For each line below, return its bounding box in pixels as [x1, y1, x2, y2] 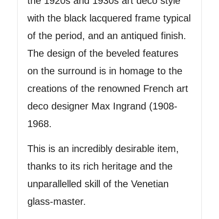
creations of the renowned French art [27, 83, 188, 94]
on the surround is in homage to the [27, 65, 182, 76]
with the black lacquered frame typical [27, 12, 191, 23]
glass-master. [27, 196, 86, 207]
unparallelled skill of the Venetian [27, 178, 169, 189]
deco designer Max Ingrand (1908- [27, 100, 177, 111]
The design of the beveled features [27, 47, 178, 59]
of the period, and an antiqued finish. [27, 30, 186, 41]
